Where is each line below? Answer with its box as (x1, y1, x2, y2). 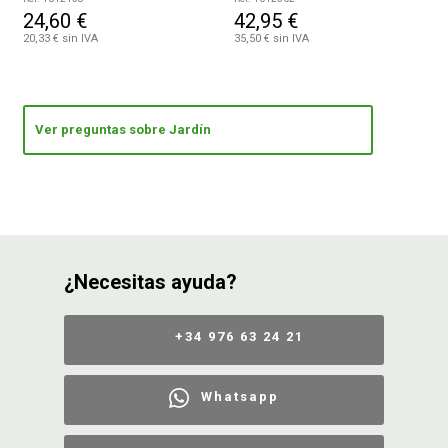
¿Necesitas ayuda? (63, 270, 237, 295)
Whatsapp (200, 389, 279, 405)
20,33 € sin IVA (23, 32, 99, 46)
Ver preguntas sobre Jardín (35, 122, 212, 138)
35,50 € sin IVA (233, 32, 309, 46)
